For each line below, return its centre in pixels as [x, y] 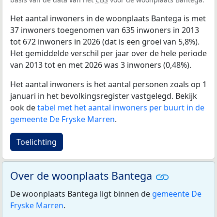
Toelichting [37, 142]
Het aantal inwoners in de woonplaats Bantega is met [108, 18]
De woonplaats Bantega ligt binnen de [81, 194]
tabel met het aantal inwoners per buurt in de [121, 107]
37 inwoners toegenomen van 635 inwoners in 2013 [105, 30]
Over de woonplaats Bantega [83, 175]
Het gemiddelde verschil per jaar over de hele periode [108, 53]
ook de [24, 107]
